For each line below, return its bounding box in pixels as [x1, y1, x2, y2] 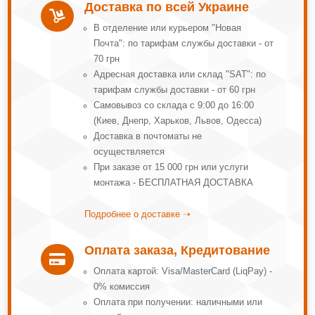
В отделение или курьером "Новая [93, 22, 241, 33]
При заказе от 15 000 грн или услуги [93, 162, 248, 172]
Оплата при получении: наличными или [93, 297, 262, 307]
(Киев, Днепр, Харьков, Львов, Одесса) [93, 115, 262, 126]
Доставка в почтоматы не [93, 131, 202, 141]
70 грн [93, 53, 120, 64]
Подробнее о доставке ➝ [84, 209, 191, 219]
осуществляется [93, 146, 165, 157]
